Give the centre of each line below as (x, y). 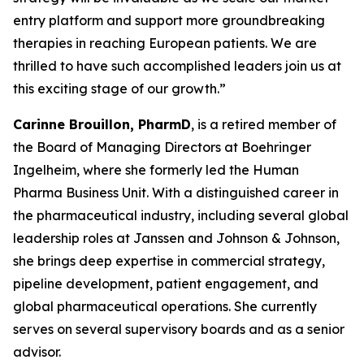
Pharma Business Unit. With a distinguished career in (176, 193)
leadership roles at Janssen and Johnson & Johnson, (176, 238)
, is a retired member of (264, 124)
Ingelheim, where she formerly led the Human (156, 170)
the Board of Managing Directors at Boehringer (162, 147)
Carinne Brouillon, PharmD (102, 124)
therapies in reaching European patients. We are (165, 43)
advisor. (37, 352)
